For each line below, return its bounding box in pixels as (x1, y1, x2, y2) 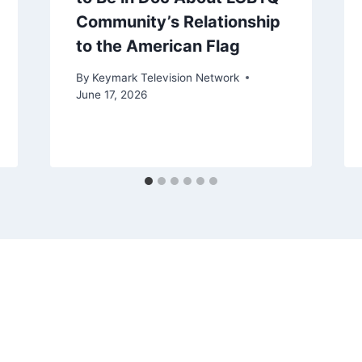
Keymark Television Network (91, 70, 239, 84)
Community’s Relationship (75, 12, 280, 32)
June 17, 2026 (75, 87, 147, 101)
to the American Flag (75, 36, 240, 57)
